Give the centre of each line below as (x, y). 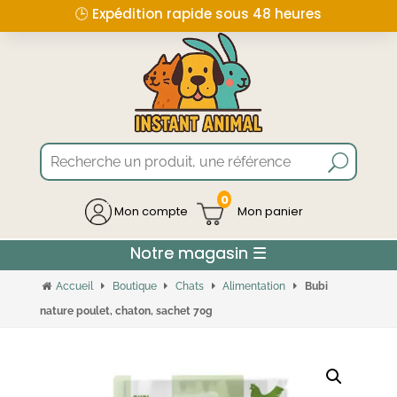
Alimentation (254, 287)
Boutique (134, 287)
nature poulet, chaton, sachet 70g (126, 311)
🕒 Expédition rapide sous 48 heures (198, 13)
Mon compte (149, 211)
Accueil (75, 287)
